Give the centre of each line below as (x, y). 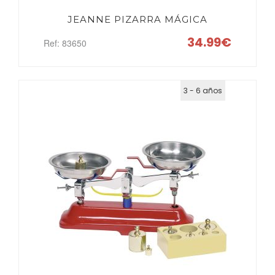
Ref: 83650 (65, 43)
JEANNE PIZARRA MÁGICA (137, 19)
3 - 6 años (203, 91)
